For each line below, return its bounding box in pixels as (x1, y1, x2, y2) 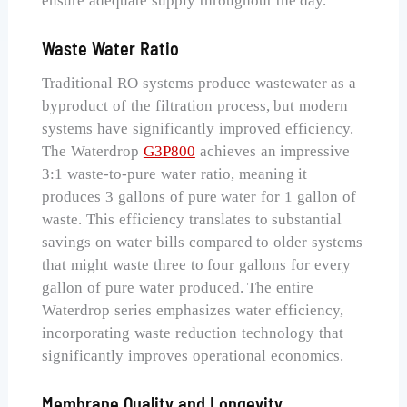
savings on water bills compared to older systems (42, 233, 363, 252)
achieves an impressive (194, 143, 351, 161)
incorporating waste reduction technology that (42, 324, 343, 342)
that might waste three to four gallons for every (42, 256, 351, 274)
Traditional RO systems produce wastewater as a (42, 74, 357, 93)
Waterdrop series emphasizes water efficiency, (42, 302, 343, 320)
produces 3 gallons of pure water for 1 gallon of (42, 188, 356, 206)
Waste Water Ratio (42, 37, 179, 60)
